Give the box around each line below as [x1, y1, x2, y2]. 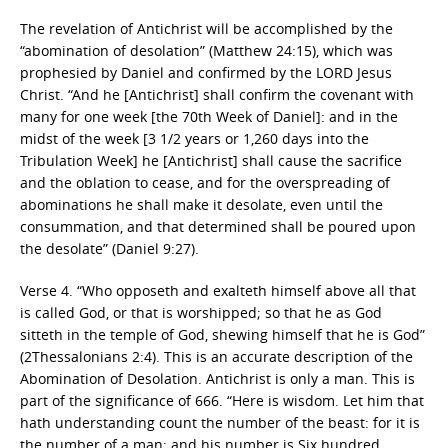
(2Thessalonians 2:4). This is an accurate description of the [20, 347, 413, 366]
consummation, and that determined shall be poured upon [20, 217, 416, 236]
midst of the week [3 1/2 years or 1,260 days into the [20, 129, 369, 148]
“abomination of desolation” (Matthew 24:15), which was [20, 41, 393, 60]
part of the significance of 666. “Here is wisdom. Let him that [20, 391, 424, 410]
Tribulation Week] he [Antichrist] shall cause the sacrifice [20, 151, 402, 170]
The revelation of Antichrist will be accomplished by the [20, 19, 393, 38]
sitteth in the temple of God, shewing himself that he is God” [20, 325, 425, 344]
